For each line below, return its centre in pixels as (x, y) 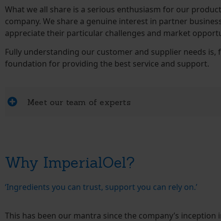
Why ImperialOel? (70, 162)
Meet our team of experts (79, 102)
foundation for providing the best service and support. (107, 64)
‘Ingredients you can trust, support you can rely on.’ (101, 187)
